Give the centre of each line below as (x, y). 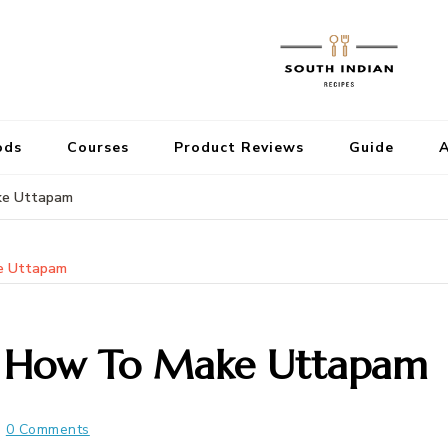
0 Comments (47, 429)
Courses (98, 147)
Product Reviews (239, 147)
